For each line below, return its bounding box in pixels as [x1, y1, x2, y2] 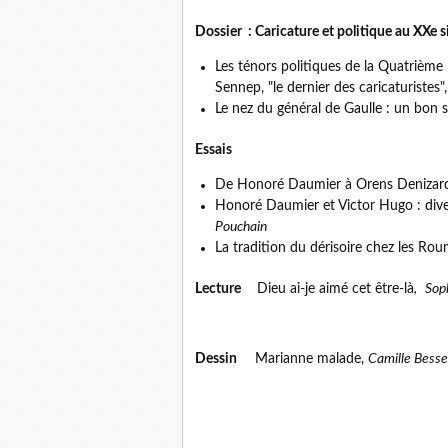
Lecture [195, 282, 241, 297]
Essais [195, 143, 232, 158]
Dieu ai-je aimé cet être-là [241, 282, 414, 297]
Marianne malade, [243, 352, 368, 367]
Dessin [195, 352, 243, 367]
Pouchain [215, 220, 267, 235]
